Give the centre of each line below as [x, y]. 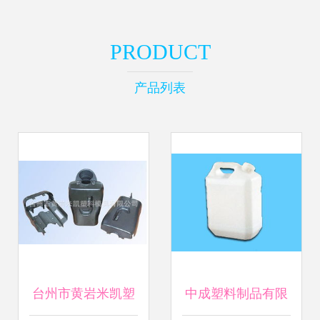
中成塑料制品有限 [236, 294]
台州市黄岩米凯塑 [84, 294]
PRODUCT [160, 52]
